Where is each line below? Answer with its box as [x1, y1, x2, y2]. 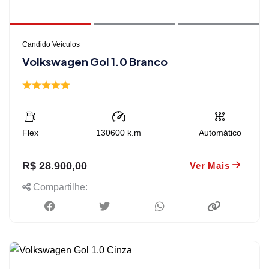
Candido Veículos [22, 40, 80, 49]
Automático [199, 127, 241, 138]
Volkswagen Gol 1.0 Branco [22, 54, 168, 68]
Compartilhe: [31, 181, 88, 192]
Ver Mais [190, 160, 230, 171]
